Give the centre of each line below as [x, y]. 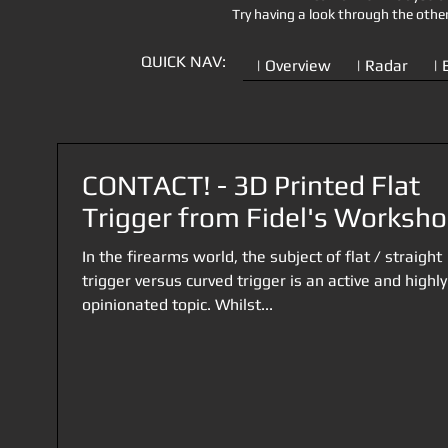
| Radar [382, 65]
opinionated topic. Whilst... [177, 304]
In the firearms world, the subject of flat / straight [262, 256]
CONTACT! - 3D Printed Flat [251, 185]
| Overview [293, 65]
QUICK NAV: [183, 61]
